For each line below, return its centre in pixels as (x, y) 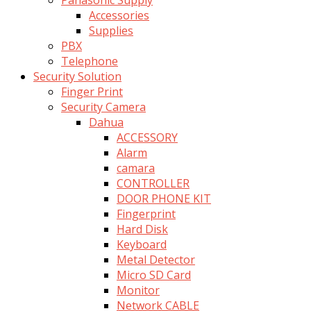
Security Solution (77, 76)
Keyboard (142, 244)
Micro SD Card (154, 275)
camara (136, 168)
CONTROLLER (153, 183)
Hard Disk (142, 229)
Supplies (111, 30)
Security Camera (103, 107)
